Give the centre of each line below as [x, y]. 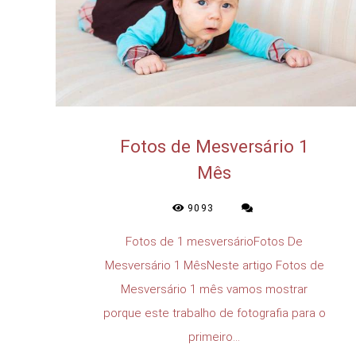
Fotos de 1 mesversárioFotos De [215, 241]
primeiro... [215, 337]
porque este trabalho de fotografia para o [215, 313]
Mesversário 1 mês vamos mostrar [215, 289]
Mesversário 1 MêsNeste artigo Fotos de [214, 265]
